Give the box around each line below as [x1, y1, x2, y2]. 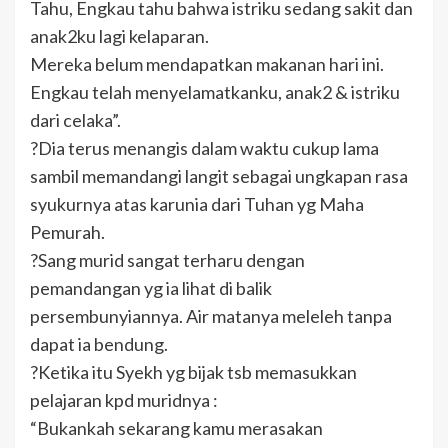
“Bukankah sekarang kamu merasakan [30, 416, 323, 439]
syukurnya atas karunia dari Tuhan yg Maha [30, 192, 364, 215]
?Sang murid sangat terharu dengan [30, 248, 305, 271]
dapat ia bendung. [30, 332, 168, 355]
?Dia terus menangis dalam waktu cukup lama [30, 136, 379, 159]
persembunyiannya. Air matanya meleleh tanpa [30, 304, 392, 327]
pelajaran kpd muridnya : [30, 388, 218, 411]
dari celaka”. [30, 108, 121, 131]
